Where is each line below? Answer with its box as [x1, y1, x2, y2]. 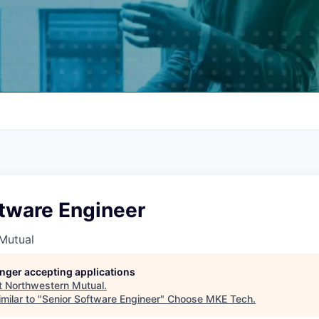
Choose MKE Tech [167, 292, 253, 305]
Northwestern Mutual [5, 278, 104, 291]
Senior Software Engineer [42, 292, 160, 305]
